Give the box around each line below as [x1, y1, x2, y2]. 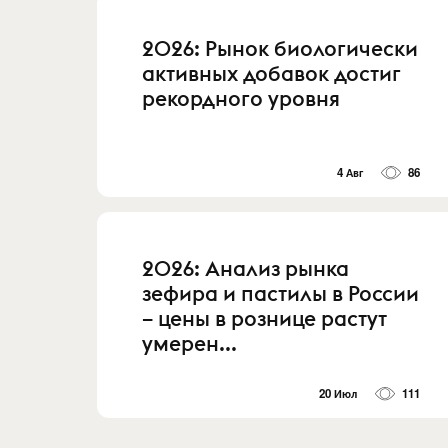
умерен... [142, 330, 237, 358]
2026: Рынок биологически [142, 34, 418, 62]
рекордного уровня [142, 84, 340, 112]
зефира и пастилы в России [142, 280, 419, 308]
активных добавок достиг [142, 59, 401, 87]
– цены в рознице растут [142, 305, 387, 333]
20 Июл [319, 385, 358, 403]
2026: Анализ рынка [142, 255, 349, 283]
